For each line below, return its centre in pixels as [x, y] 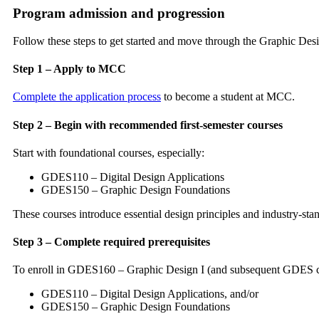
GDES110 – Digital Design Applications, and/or [150, 294]
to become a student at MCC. [228, 97]
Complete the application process [87, 97]
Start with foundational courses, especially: [109, 152]
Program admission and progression [119, 14]
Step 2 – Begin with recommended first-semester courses [148, 125]
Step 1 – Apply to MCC [69, 69]
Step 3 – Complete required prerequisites [111, 242]
